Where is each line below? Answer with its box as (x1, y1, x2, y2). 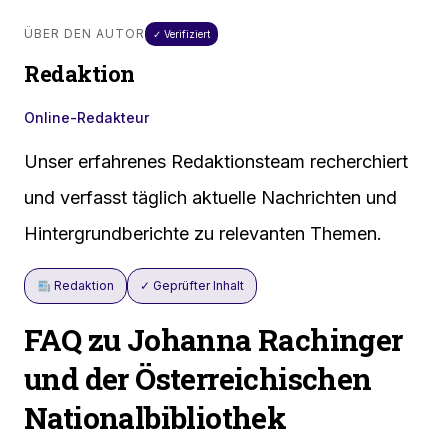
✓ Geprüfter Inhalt (139, 278, 244, 294)
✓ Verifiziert (153, 28, 210, 41)
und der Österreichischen (24, 359, 372, 399)
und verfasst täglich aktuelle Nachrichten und (24, 187, 397, 209)
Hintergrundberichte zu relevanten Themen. (24, 223, 382, 245)
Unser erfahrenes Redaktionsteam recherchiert (24, 151, 408, 173)
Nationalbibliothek (24, 398, 287, 438)
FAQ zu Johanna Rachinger (24, 320, 403, 360)
